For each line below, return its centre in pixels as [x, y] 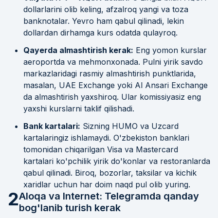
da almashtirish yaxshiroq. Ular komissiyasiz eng [112, 97]
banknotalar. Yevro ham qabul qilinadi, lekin [104, 21]
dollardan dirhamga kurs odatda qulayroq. [100, 32]
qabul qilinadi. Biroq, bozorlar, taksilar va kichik [110, 173]
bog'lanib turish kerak [70, 208]
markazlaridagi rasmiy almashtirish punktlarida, [110, 73]
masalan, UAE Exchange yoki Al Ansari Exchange [116, 85]
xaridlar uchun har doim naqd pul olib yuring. [107, 184]
